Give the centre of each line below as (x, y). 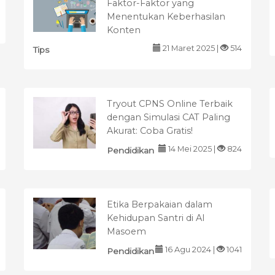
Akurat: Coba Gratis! (150, 130)
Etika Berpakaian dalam (160, 204)
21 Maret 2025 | (191, 48)
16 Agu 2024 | (190, 249)
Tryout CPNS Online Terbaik (170, 103)
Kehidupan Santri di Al (156, 218)
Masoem (126, 231)
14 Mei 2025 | (192, 149)
